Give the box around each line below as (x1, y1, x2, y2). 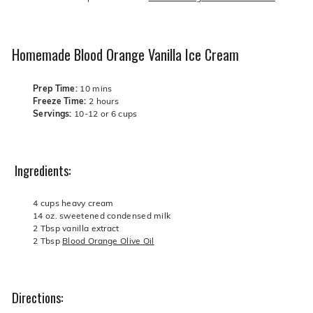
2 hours (86, 94, 119, 106)
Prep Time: (33, 82, 78, 94)
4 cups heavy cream (33, 196, 114, 208)
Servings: (33, 107, 74, 119)
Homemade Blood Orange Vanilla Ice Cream (12, 43, 239, 65)
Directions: (12, 287, 63, 307)
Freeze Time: (33, 94, 87, 106)
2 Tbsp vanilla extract (33, 221, 119, 233)
